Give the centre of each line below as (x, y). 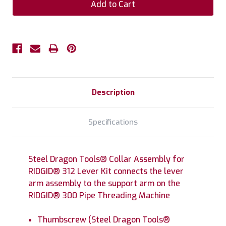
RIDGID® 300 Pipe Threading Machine (99, 195)
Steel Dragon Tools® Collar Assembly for (106, 159)
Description (113, 92)
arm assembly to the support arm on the (104, 183)
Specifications (113, 122)
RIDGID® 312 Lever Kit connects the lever (106, 171)
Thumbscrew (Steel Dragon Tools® (104, 219)
